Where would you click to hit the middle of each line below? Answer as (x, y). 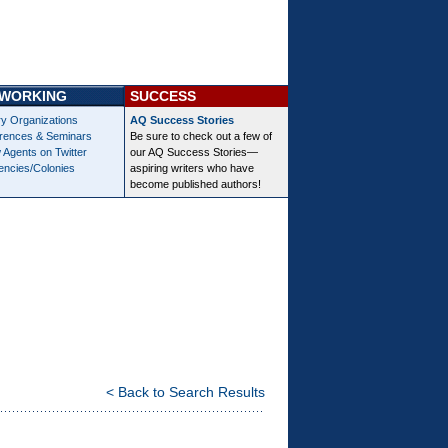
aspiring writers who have (192, 168)
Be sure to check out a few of (201, 136)
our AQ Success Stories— (194, 152)
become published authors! (195, 184)
